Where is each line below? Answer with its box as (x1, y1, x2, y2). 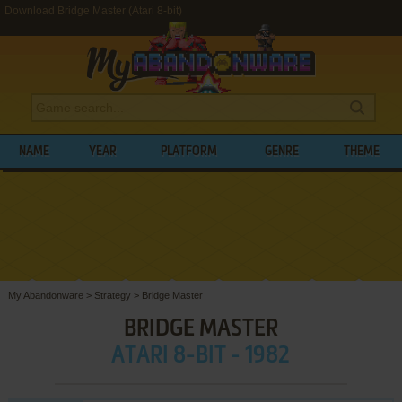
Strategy (93, 289, 131, 301)
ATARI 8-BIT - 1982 (111, 344, 291, 368)
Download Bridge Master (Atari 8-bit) (4, 4, 182, 17)
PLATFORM (161, 145, 218, 158)
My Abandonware (7, 289, 83, 301)
